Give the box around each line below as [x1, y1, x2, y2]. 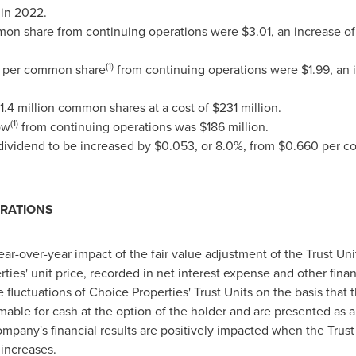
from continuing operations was [17, 118, 199, 136]
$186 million [199, 118, 265, 136]
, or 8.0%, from [194, 137, 278, 155]
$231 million [211, 99, 278, 117]
